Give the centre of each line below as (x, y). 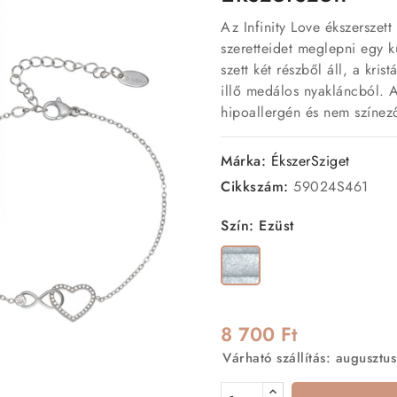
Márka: (243, 160)
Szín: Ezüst (257, 225)
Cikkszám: (255, 186)
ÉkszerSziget (310, 160)
